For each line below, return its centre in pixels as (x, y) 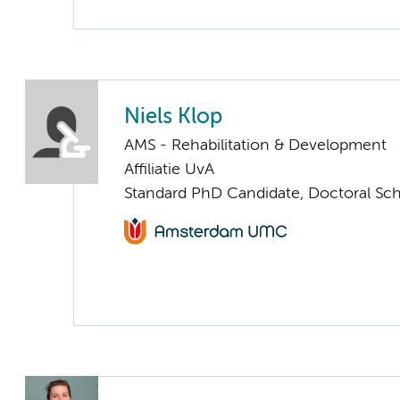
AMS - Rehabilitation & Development (255, 146)
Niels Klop (173, 118)
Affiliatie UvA (169, 170)
